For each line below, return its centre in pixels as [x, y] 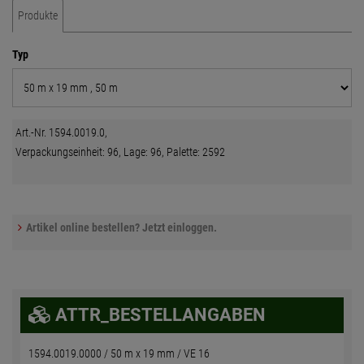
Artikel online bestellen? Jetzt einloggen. [122, 227]
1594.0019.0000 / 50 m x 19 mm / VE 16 [119, 353]
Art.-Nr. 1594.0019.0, [62, 133]
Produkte [38, 16]
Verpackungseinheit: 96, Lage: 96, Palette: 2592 [121, 152]
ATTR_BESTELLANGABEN [158, 315]
